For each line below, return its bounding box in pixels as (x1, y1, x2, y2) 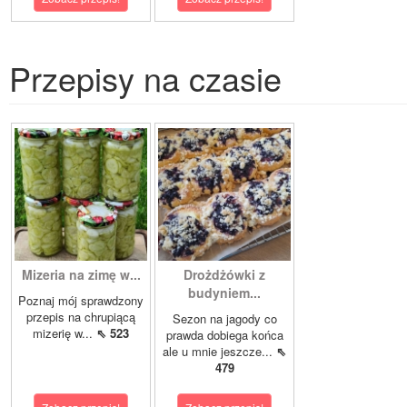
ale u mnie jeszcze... (163, 342, 276, 361)
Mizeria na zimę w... (21, 265, 141, 284)
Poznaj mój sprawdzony (18, 292, 144, 310)
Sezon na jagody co (172, 310, 277, 328)
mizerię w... (33, 324, 96, 342)
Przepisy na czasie (9, 55, 282, 102)
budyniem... (188, 283, 261, 303)
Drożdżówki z (184, 265, 265, 284)
